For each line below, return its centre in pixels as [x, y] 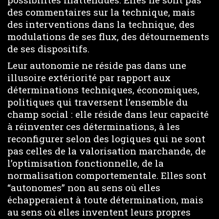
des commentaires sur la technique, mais [101, 12]
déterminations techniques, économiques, [103, 90]
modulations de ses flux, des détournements [108, 36]
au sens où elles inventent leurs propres [99, 212]
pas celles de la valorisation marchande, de [107, 151]
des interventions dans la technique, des [101, 24]
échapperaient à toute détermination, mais [105, 200]
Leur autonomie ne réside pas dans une [97, 65]
